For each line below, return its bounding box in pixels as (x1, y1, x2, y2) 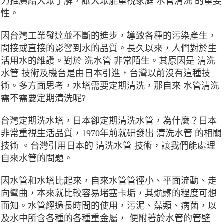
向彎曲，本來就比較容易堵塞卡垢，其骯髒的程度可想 (1, 188, 217, 199)
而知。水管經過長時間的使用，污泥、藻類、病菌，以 (1, 201, 217, 211)
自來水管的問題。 (1, 153, 73, 164)
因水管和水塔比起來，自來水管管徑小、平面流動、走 (1, 176, 217, 186)
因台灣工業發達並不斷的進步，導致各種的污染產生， (1, 31, 217, 41)
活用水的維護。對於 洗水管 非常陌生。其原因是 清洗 (1, 56, 215, 66)
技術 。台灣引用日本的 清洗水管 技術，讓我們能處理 (1, 141, 215, 151)
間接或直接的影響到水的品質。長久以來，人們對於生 (1, 43, 217, 54)
